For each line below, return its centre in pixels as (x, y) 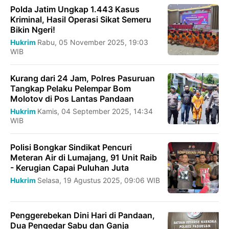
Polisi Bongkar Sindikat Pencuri (71, 147)
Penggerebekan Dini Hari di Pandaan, (83, 215)
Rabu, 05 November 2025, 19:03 (93, 42)
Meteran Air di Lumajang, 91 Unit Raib (84, 158)
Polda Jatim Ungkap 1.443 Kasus (75, 9)
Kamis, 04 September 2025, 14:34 (95, 111)
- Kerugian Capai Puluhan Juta (70, 168)
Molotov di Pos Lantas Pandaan (72, 99)
